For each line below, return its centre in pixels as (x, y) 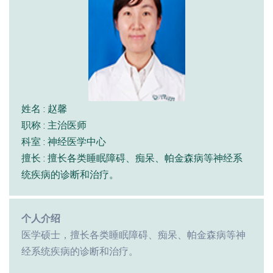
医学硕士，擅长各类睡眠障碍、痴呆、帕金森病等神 (133, 235)
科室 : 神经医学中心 (64, 142)
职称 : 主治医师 (54, 125)
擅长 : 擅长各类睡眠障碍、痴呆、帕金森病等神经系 (132, 158)
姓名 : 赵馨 (44, 109)
